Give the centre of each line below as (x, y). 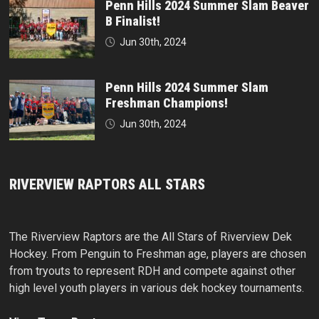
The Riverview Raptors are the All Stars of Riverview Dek (150, 237)
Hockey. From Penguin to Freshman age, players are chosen (157, 254)
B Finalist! (132, 21)
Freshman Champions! (166, 103)
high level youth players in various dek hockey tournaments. (156, 288)
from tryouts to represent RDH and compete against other (152, 271)
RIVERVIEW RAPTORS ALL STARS (107, 185)
